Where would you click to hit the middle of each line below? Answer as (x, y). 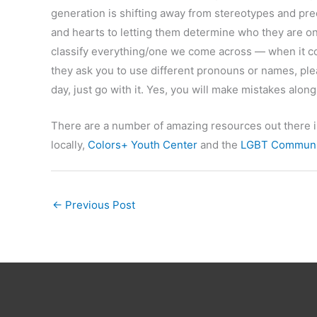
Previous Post (99, 204)
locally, (69, 145)
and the (219, 145)
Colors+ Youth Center (143, 145)
